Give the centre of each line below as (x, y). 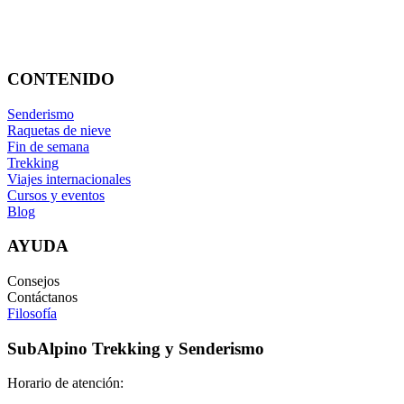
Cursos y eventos (56, 195)
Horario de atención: (65, 383)
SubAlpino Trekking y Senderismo (136, 348)
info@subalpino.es (66, 44)
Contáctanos (42, 297)
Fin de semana (48, 146)
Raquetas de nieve (59, 130)
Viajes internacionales (69, 179)
